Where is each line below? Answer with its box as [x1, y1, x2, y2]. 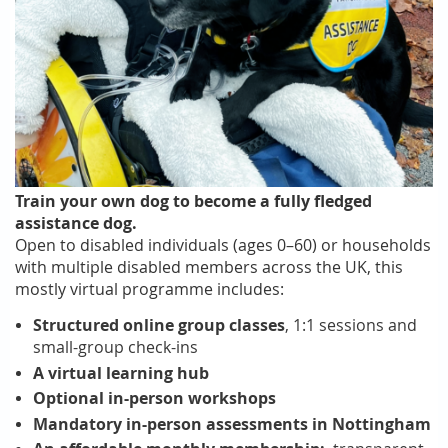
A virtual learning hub [33, 361, 209, 384]
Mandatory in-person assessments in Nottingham [33, 412, 431, 435]
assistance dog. [15, 212, 137, 235]
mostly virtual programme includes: [15, 278, 284, 301]
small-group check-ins [33, 336, 198, 359]
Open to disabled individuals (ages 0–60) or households [15, 234, 431, 257]
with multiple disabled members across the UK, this [15, 256, 403, 279]
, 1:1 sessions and [285, 314, 417, 337]
